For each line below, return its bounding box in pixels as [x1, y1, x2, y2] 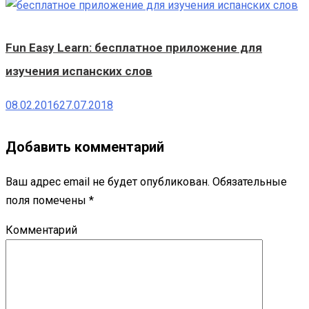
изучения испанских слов [6, 64, 152, 79]
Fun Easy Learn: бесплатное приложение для [6, 41, 262, 55]
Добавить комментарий [6, 139, 164, 156]
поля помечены [6, 194, 89, 208]
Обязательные [210, 175, 287, 189]
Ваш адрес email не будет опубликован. [6, 175, 210, 189]
